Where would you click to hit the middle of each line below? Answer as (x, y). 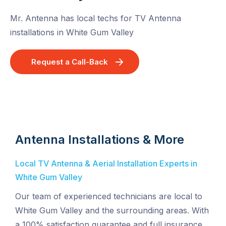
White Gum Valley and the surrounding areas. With (112, 210)
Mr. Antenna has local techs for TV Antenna (96, 18)
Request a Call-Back (70, 62)
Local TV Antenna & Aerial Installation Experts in (106, 163)
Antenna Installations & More (100, 139)
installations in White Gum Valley (72, 32)
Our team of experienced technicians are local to (109, 196)
